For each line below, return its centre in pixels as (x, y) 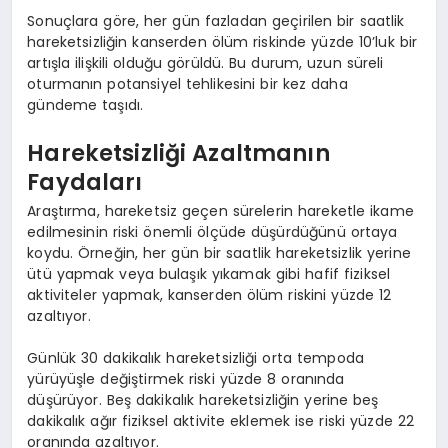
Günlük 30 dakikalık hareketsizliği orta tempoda (196, 358)
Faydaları (85, 181)
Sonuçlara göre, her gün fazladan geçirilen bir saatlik (216, 21)
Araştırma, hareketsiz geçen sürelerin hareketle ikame (220, 211)
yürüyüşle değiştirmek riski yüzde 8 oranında (186, 379)
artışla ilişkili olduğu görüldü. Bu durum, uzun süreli (205, 63)
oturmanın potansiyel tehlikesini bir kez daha (187, 84)
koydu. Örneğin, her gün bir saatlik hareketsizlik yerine (219, 253)
